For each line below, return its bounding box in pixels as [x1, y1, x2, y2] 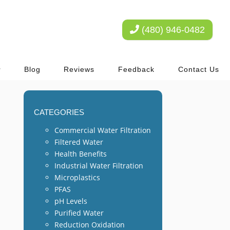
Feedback [118, 65, 155, 73]
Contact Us [178, 65, 219, 73]
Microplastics [54, 172, 100, 182]
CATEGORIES [34, 108, 84, 117]
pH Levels [54, 196, 87, 206]
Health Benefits [54, 148, 107, 159]
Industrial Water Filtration [54, 160, 143, 170]
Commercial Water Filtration [54, 125, 151, 135]
